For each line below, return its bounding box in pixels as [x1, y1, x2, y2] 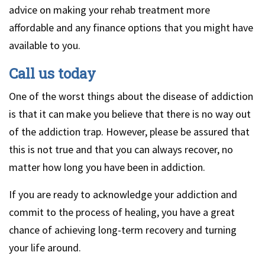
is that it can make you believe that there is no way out [9, 106, 251, 121]
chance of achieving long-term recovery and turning [9, 222, 237, 237]
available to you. [9, 38, 80, 52]
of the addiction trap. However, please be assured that [9, 124, 250, 138]
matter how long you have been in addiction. [9, 160, 205, 174]
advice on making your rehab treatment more [9, 2, 210, 17]
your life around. [9, 240, 81, 254]
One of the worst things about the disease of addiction [9, 89, 253, 103]
